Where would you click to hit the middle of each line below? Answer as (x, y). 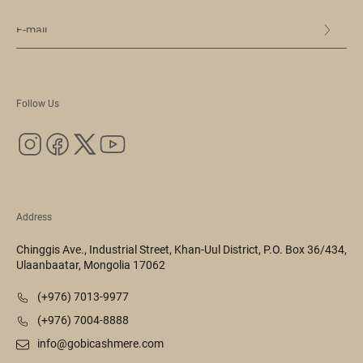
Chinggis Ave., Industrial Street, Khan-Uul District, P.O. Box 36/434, (181, 250)
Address (34, 217)
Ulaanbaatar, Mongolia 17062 (91, 265)
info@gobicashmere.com (100, 344)
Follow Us (38, 104)
